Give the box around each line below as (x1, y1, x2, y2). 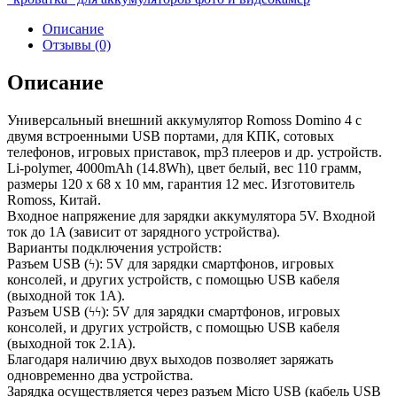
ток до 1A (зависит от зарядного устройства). (7, 224, 280, 240)
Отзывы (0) (43, 37, 111, 53)
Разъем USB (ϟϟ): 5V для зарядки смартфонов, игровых (7, 304, 340, 320)
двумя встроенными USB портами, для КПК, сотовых (7, 128, 334, 144)
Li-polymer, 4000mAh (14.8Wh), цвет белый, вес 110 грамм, (7, 160, 362, 176)
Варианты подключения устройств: (7, 240, 222, 256)
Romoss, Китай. (7, 192, 101, 208)
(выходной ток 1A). (7, 288, 125, 304)
